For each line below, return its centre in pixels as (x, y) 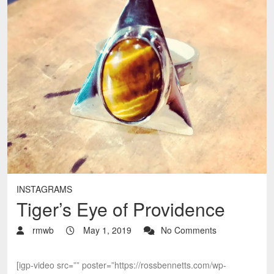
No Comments (189, 230)
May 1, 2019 (106, 230)
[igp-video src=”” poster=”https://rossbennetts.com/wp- (121, 265)
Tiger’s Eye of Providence (121, 209)
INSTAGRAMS (44, 189)
